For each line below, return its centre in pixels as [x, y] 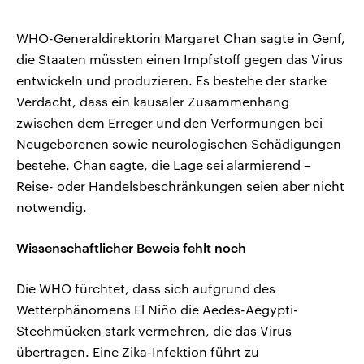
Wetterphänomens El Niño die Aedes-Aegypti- [157, 310]
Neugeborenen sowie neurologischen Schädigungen [179, 144]
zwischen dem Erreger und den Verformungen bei [169, 123]
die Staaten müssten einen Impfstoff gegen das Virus [180, 59]
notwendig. [52, 207]
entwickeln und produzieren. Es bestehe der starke [171, 80]
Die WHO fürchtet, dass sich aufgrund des [146, 288]
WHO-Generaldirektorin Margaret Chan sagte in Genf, [181, 38]
